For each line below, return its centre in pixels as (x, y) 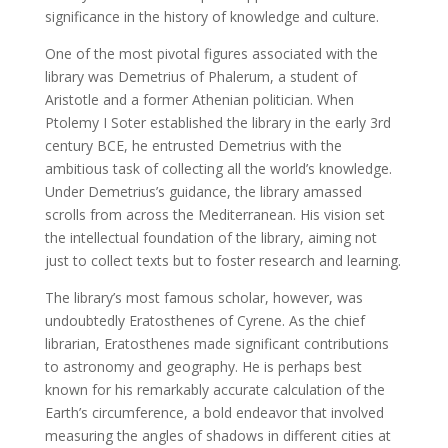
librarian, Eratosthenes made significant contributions (216, 343)
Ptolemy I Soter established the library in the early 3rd (217, 122)
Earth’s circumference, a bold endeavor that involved (214, 412)
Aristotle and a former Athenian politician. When (199, 99)
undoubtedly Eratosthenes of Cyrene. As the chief (204, 320)
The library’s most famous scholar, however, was (203, 297)
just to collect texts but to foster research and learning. (222, 260)
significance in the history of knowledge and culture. (211, 16)
